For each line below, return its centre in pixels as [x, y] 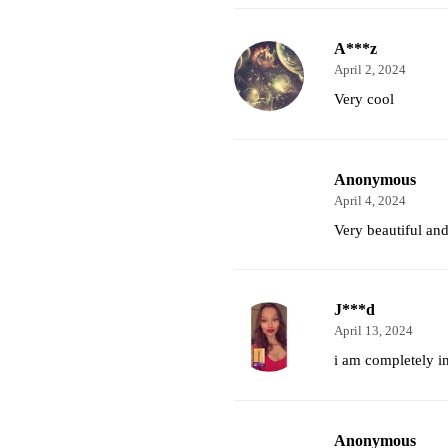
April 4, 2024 [369, 200]
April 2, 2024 [369, 69]
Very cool [363, 98]
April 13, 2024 [373, 330]
